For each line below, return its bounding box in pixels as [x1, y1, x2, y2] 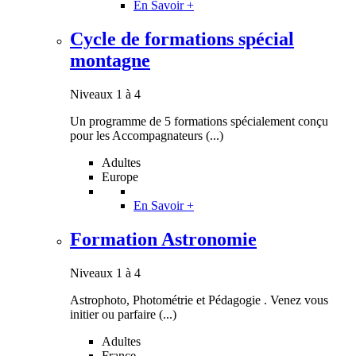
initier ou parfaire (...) [70, 307, 176, 321]
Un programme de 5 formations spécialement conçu [70, 114, 328, 129]
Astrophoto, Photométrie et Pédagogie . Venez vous [70, 292, 328, 307]
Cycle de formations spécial [70, 29, 294, 50]
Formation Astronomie [70, 228, 257, 250]
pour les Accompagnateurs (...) [70, 129, 223, 143]
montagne [70, 50, 150, 72]
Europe [102, 170, 138, 184]
